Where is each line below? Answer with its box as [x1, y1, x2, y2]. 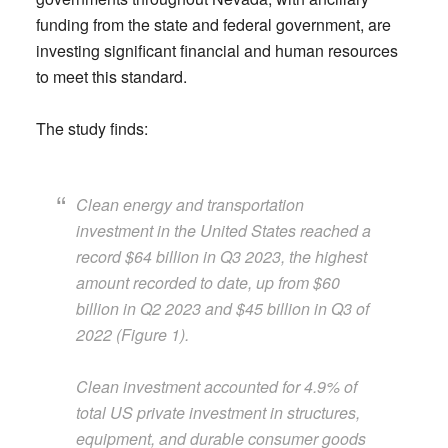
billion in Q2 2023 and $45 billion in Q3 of [75, 297, 369, 320]
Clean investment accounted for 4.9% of [75, 375, 357, 398]
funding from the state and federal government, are [35, 13, 391, 36]
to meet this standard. [35, 65, 187, 88]
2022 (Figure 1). [75, 323, 193, 346]
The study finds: [35, 117, 148, 140]
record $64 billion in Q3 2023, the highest [75, 245, 367, 268]
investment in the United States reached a [75, 219, 371, 242]
